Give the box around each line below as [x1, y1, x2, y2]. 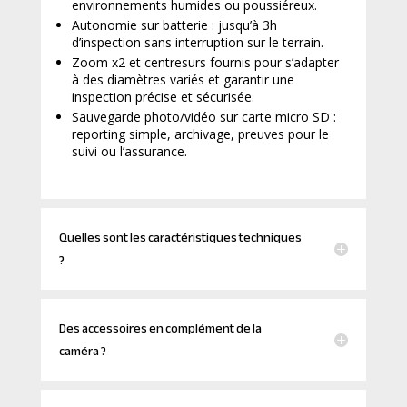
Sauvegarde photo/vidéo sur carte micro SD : [71, 107, 336, 125]
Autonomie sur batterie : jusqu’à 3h [71, 15, 277, 34]
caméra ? [58, 338, 106, 363]
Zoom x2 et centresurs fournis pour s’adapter [71, 53, 339, 71]
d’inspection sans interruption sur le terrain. [71, 33, 323, 51]
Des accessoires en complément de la [58, 315, 262, 341]
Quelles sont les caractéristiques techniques [58, 224, 302, 250]
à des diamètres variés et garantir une [71, 70, 294, 88]
